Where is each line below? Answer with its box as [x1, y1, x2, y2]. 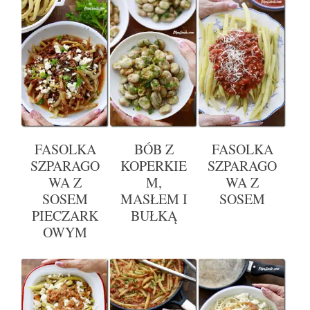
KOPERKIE [120, 156, 188, 176]
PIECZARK [32, 206, 99, 226]
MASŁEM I [120, 190, 188, 209]
